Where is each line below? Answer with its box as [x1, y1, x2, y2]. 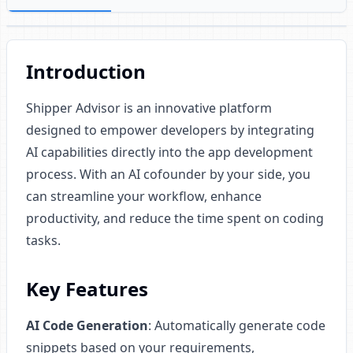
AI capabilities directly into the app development [26, 143, 313, 161]
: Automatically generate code [148, 317, 325, 334]
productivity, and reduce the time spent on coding [26, 210, 324, 227]
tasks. [26, 232, 61, 249]
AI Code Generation [26, 317, 148, 334]
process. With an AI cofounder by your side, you [26, 165, 310, 183]
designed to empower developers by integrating [26, 121, 314, 139]
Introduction [26, 58, 146, 84]
